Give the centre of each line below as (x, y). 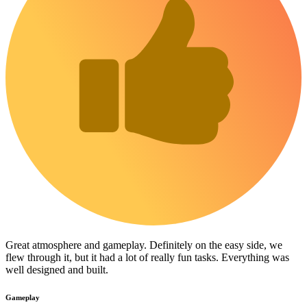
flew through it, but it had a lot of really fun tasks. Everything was (147, 258)
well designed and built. (57, 270)
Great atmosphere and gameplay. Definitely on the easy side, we (144, 245)
